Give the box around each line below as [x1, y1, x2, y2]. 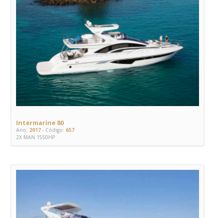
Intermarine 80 [16, 118, 64, 127]
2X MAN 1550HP [16, 134, 55, 141]
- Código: [41, 127, 64, 134]
